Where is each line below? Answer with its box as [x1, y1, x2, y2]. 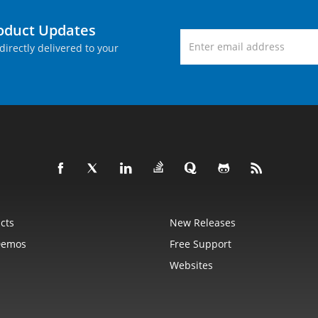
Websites [170, 258, 213, 272]
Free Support [170, 237, 231, 251]
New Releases [170, 216, 236, 229]
